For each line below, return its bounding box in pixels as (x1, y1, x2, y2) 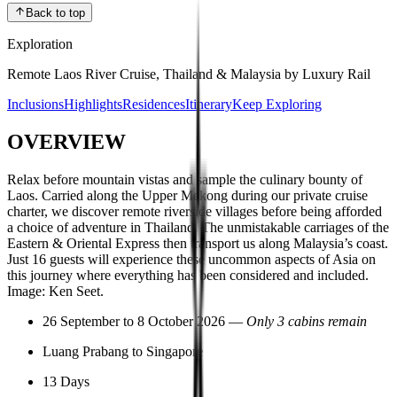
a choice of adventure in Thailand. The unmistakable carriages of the (7, 220, 389, 236)
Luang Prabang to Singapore (43, 344, 203, 360)
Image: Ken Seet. (7, 284, 104, 300)
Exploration (7, 36, 73, 52)
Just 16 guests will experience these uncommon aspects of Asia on (7, 252, 376, 268)
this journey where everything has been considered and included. (7, 268, 369, 284)
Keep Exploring (232, 97, 322, 113)
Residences (122, 97, 185, 113)
